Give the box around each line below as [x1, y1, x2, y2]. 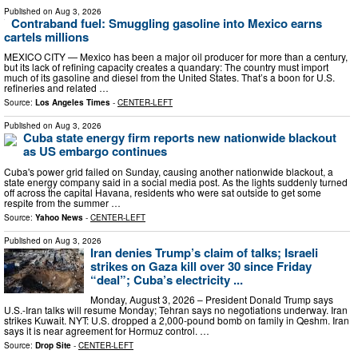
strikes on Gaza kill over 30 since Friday [90, 257, 312, 275]
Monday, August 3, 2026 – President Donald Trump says [90, 292, 333, 307]
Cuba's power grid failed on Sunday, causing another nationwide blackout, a [4, 164, 333, 178]
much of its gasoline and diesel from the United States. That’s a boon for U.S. [4, 70, 335, 85]
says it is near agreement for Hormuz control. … [4, 324, 209, 338]
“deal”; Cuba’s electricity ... [90, 270, 243, 288]
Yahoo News [35, 211, 83, 223]
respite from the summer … [4, 195, 121, 209]
